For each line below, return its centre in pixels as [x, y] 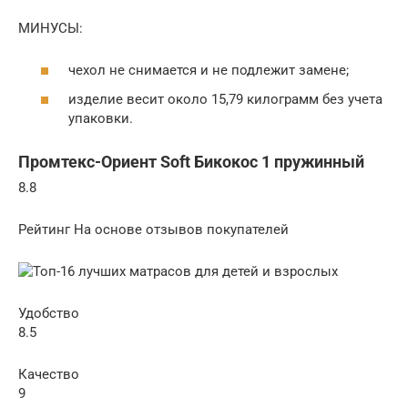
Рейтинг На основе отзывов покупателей [153, 229]
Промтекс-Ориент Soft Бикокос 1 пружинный [191, 161]
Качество [49, 374]
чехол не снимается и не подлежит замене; [209, 71]
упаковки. [101, 118]
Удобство [49, 313]
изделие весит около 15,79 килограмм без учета [225, 99]
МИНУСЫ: [51, 28]
